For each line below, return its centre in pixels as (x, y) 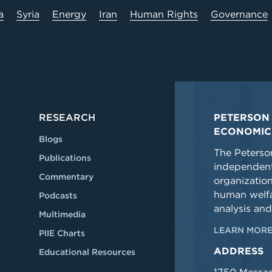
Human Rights (164, 14)
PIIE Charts (62, 233)
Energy (69, 14)
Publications (65, 158)
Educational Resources (87, 252)
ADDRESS (239, 251)
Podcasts (58, 195)
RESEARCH (67, 117)
